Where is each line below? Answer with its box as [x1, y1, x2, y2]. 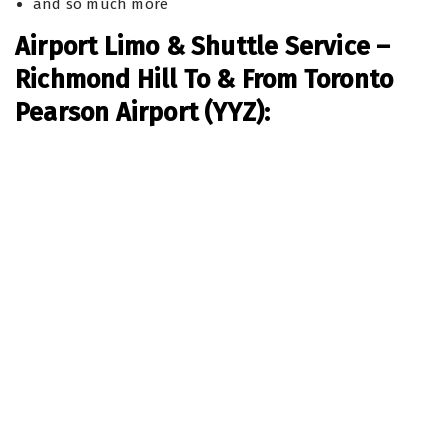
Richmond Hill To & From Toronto [15, 65, 394, 95]
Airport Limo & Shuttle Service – [15, 32, 391, 62]
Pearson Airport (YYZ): [15, 98, 271, 128]
